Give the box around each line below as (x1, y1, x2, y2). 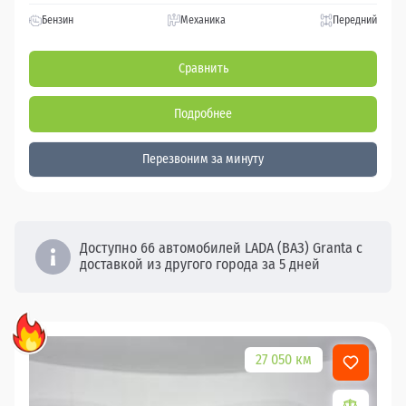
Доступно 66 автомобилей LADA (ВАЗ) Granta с (80, 239, 362, 257)
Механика (180, 14, 226, 27)
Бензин (42, 14, 73, 27)
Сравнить (178, 60, 228, 76)
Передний (333, 14, 377, 27)
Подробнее (174, 105, 232, 121)
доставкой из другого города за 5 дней (80, 256, 320, 274)
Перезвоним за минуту (142, 150, 264, 167)
